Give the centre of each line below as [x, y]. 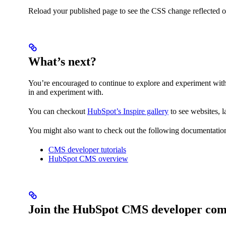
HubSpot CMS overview [88, 158]
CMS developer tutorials [87, 149]
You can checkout [58, 111]
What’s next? [62, 61]
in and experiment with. [66, 92]
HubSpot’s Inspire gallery [128, 111]
